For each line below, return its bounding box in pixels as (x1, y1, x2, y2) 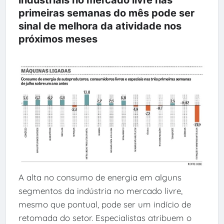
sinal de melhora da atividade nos (18, 19, 181, 32)
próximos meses (18, 32, 97, 45)
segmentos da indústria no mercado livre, (18, 185, 182, 196)
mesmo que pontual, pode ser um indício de (18, 199, 191, 210)
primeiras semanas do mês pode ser (18, 6, 194, 19)
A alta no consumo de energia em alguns (18, 172, 181, 183)
